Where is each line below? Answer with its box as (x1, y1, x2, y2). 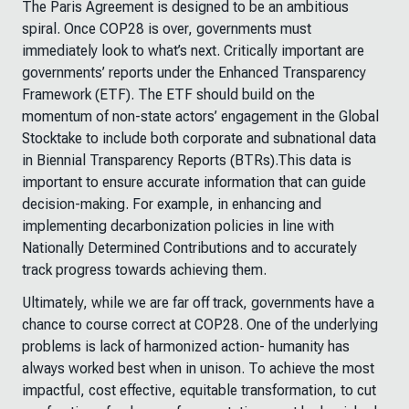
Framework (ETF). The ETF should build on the (22, 86, 315, 103)
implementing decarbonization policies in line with (22, 217, 334, 235)
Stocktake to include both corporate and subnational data (22, 130, 376, 147)
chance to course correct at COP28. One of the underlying (22, 316, 378, 333)
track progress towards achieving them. (22, 261, 267, 278)
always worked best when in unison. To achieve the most (22, 360, 374, 377)
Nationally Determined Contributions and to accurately (22, 239, 357, 257)
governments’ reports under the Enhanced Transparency (22, 64, 366, 81)
